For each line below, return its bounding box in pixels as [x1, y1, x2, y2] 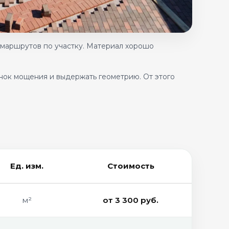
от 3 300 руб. [103, 195, 158, 205]
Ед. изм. [10, 161, 43, 171]
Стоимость [107, 161, 154, 171]
